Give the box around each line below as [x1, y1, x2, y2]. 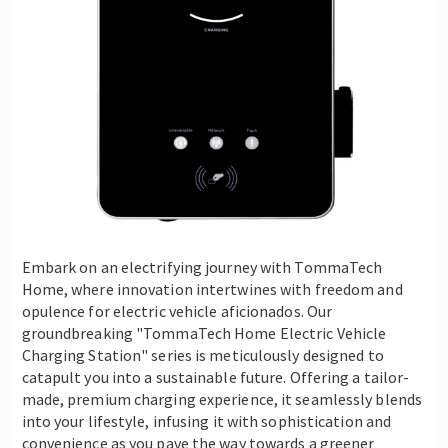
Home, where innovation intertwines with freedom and [21, 278, 403, 299]
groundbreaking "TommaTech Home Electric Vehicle [21, 322, 387, 343]
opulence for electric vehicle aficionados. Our [21, 300, 333, 321]
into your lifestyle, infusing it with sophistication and [21, 410, 392, 431]
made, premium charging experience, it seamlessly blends [21, 388, 423, 409]
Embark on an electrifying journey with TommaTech [21, 256, 383, 277]
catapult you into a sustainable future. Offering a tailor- [21, 366, 410, 387]
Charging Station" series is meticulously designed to [21, 344, 384, 365]
